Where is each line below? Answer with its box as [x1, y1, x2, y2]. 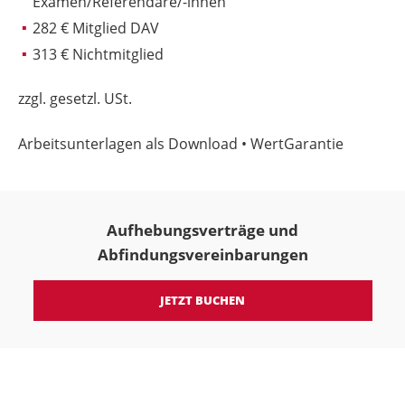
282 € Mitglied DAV [33, 17, 159, 38]
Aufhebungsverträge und [107, 219, 298, 240]
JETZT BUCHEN [160, 291, 245, 308]
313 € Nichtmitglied [33, 43, 164, 64]
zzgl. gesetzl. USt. [18, 89, 132, 109]
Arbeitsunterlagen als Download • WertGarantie [18, 133, 344, 154]
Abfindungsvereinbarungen [97, 243, 308, 265]
